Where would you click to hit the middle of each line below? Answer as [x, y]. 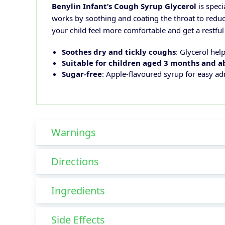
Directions [75, 162]
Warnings [74, 133]
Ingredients [78, 191]
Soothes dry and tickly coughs [119, 52]
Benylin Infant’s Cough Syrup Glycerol [124, 6]
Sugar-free [82, 74]
